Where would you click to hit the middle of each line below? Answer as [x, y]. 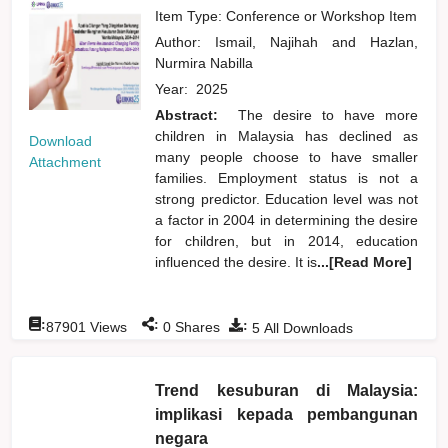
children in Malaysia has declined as [287, 135]
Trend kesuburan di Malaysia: [287, 390]
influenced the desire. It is [236, 261]
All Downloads [307, 327]
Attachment [65, 162]
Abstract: [192, 114]
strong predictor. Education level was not [287, 198]
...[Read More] [365, 261]
